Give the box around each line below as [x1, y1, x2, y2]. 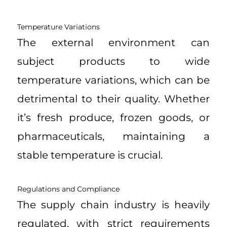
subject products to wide [17, 55, 210, 68]
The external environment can [17, 36, 210, 49]
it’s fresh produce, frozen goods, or [17, 111, 210, 124]
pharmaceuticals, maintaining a [17, 130, 210, 143]
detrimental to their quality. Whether [17, 93, 210, 105]
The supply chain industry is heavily [17, 199, 210, 211]
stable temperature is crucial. [17, 149, 163, 162]
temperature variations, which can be [17, 74, 210, 87]
